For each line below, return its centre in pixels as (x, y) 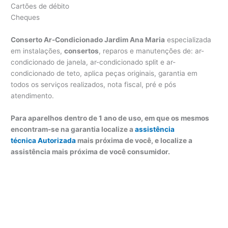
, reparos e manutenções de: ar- (152, 51)
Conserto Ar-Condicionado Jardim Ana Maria (88, 39)
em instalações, (38, 51)
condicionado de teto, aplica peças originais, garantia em (104, 73)
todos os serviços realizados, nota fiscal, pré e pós (94, 84)
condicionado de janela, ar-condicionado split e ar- (93, 62)
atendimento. (33, 95)
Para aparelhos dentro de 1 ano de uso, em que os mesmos (110, 118)
